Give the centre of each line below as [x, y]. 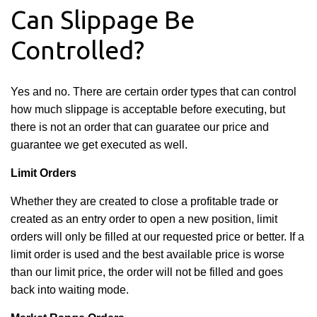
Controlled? [77, 50]
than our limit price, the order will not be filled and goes [147, 272]
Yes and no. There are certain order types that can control [154, 92]
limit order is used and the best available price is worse [148, 254]
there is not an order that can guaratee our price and [140, 127]
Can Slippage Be [103, 19]
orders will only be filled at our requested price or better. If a [157, 237]
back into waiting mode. [70, 290]
